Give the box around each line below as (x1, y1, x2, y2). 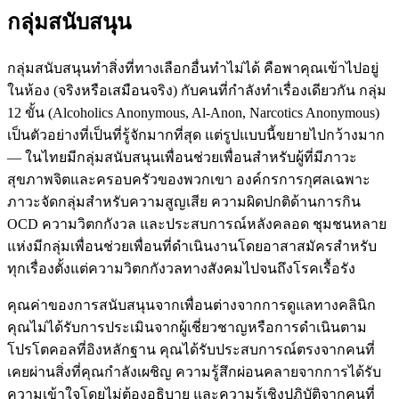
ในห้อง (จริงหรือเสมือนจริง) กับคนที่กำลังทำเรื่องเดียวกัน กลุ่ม (7, 82, 387, 98)
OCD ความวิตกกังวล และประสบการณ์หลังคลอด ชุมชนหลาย (7, 216, 387, 232)
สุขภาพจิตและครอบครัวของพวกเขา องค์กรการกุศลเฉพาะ (7, 171, 370, 187)
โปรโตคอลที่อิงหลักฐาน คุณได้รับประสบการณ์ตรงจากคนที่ (7, 341, 375, 357)
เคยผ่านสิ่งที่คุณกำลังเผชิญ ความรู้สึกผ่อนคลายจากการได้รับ (7, 363, 381, 379)
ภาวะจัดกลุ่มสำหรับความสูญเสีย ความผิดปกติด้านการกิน (7, 193, 361, 209)
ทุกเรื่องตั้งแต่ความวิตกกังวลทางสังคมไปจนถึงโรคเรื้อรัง (7, 260, 355, 276)
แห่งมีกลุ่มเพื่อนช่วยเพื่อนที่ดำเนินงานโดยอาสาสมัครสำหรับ (7, 238, 377, 254)
